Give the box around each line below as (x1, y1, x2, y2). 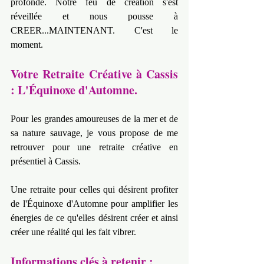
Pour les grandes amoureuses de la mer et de (11, 114, 178, 124)
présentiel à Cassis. (11, 156, 81, 167)
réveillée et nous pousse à (11, 11, 178, 22)
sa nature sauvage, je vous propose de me (11, 128, 178, 138)
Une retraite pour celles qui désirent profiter (11, 184, 178, 195)
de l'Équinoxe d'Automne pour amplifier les (11, 199, 178, 209)
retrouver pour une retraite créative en (11, 142, 178, 153)
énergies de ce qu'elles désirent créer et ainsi (11, 213, 178, 223)
